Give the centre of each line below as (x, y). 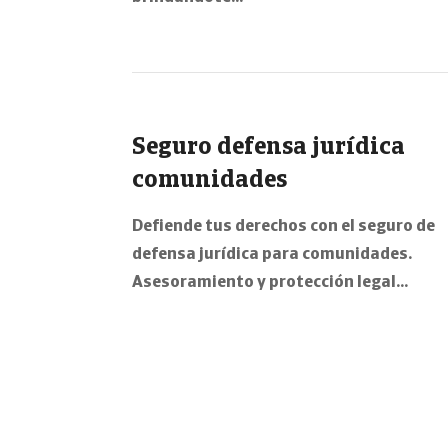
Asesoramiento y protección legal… (270, 282)
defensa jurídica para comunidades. (272, 254)
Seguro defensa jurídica (268, 148)
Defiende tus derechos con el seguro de (283, 226)
